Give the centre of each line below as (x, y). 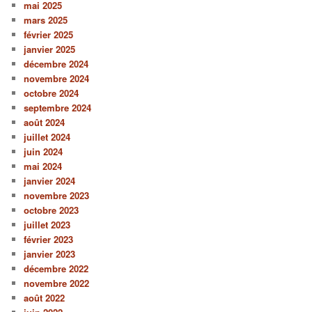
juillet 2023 (47, 224)
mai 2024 (43, 166)
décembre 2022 (56, 268)
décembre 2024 (56, 63)
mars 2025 (46, 19)
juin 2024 (44, 151)
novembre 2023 (57, 195)
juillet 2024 (47, 136)
